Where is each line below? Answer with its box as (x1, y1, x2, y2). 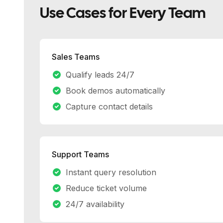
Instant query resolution (66, 167, 156, 177)
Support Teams (52, 149, 109, 159)
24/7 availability (66, 199, 124, 209)
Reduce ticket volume (66, 183, 147, 193)
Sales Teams (52, 52, 100, 62)
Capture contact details (66, 102, 153, 111)
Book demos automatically (66, 86, 165, 96)
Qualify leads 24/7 (66, 70, 134, 80)
